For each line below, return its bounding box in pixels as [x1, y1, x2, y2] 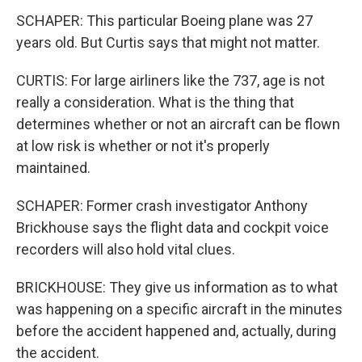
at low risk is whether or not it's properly [16, 137, 270, 155]
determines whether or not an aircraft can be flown [16, 116, 340, 133]
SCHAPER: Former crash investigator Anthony [16, 197, 308, 215]
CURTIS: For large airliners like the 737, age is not [16, 72, 325, 90]
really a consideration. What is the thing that [16, 94, 294, 112]
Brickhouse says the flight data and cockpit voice [16, 219, 329, 237]
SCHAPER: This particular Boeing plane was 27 [16, 12, 313, 30]
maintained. [16, 159, 90, 177]
